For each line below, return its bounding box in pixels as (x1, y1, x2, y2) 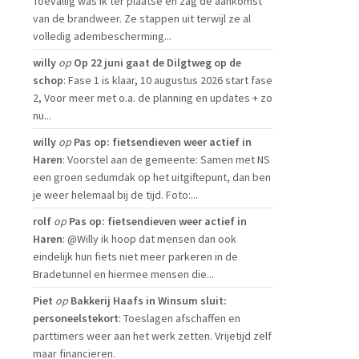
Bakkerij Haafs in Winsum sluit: (71, 293, 227, 308)
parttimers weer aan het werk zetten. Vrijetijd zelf (33, 329, 272, 343)
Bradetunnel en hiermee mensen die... (33, 267, 214, 281)
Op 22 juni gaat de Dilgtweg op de (74, 55, 241, 70)
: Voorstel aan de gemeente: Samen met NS (63, 152, 270, 167)
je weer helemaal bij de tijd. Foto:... (33, 188, 198, 202)
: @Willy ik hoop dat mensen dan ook (63, 232, 236, 246)
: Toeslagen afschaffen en (119, 311, 240, 325)
